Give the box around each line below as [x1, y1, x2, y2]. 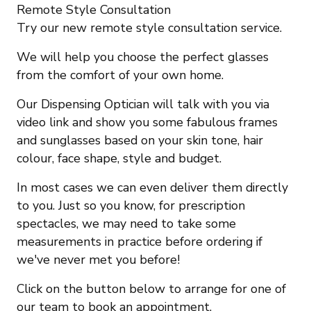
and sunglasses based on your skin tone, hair [17, 131, 263, 149]
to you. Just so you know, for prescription [17, 196, 245, 214]
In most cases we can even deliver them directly [17, 178, 288, 196]
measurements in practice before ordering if [17, 233, 262, 250]
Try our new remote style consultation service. [17, 19, 282, 36]
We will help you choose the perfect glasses [17, 48, 269, 65]
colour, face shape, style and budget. [17, 149, 221, 167]
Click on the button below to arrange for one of [17, 280, 286, 297]
